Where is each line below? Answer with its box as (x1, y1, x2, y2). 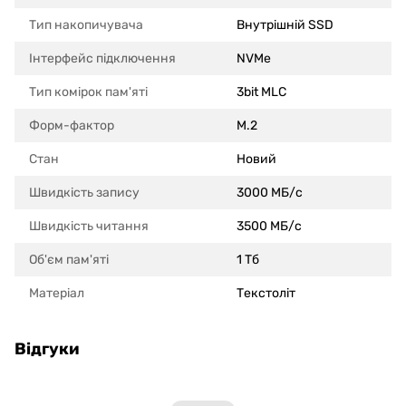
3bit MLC (237, 84, 286, 101)
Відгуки (14, 339, 79, 360)
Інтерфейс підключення (29, 51, 176, 67)
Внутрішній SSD (237, 17, 333, 34)
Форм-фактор (29, 118, 114, 134)
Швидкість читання (29, 218, 149, 235)
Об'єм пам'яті (29, 252, 109, 268)
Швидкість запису (29, 185, 140, 201)
